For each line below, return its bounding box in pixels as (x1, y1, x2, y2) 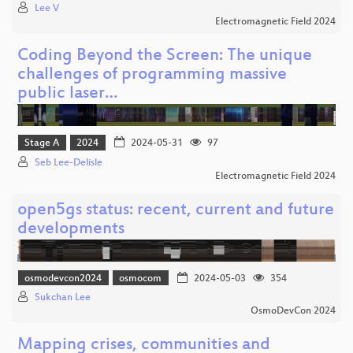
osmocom (119, 273, 162, 285)
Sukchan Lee (35, 292, 91, 304)
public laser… (17, 84, 117, 105)
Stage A (24, 138, 60, 150)
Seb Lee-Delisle (35, 157, 102, 169)
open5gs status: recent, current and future (17, 200, 334, 221)
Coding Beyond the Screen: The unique (17, 46, 312, 67)
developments (17, 219, 124, 240)
